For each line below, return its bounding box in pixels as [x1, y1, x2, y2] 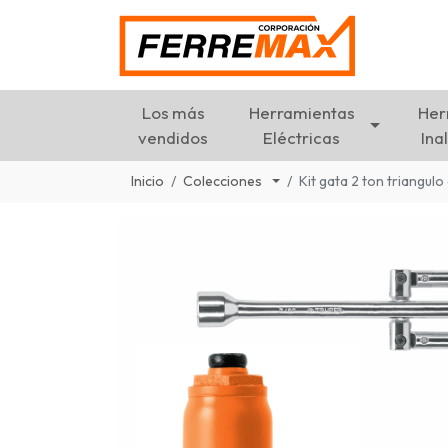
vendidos [138, 127, 209, 149]
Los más [141, 102, 205, 124]
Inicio [131, 172, 164, 191]
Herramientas [248, 102, 355, 124]
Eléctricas [263, 127, 341, 149]
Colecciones [183, 172, 265, 191]
